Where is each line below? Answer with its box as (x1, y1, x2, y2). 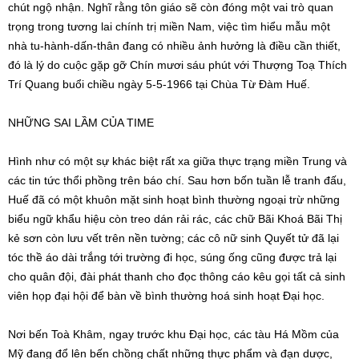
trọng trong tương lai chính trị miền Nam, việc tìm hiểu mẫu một (8, 20, 330, 33)
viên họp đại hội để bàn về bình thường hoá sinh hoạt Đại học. (8, 289, 325, 302)
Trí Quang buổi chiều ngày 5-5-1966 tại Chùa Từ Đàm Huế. (8, 78, 310, 91)
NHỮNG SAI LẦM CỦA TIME (8, 116, 154, 129)
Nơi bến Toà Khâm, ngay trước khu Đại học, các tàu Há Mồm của (8, 328, 339, 341)
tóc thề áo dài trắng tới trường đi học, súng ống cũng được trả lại (8, 251, 337, 264)
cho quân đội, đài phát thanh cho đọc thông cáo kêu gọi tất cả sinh (8, 270, 345, 283)
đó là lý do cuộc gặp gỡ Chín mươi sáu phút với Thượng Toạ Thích (8, 58, 347, 71)
